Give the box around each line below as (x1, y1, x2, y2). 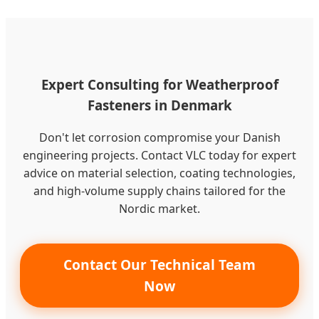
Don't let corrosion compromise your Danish (38, 129, 281, 145)
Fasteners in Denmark (87, 96, 232, 115)
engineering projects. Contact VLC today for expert (23, 147, 296, 163)
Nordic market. (119, 200, 200, 216)
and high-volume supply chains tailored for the (33, 182, 286, 199)
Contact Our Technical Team (63, 254, 256, 274)
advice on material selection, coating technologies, (23, 164, 296, 181)
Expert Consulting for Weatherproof (41, 75, 278, 94)
